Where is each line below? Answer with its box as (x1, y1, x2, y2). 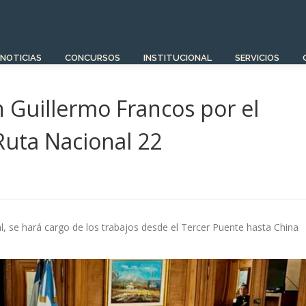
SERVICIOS (235, 53, 279, 63)
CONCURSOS (65, 53, 120, 63)
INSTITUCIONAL (143, 53, 212, 63)
